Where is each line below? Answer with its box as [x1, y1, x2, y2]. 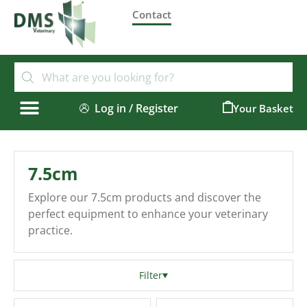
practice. [28, 223, 73, 238]
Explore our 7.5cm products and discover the [28, 190, 261, 205]
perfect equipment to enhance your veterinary [28, 206, 268, 221]
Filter [139, 269, 162, 282]
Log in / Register [95, 100, 179, 116]
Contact [132, 8, 172, 21]
